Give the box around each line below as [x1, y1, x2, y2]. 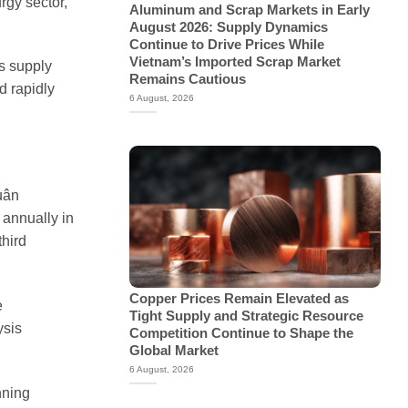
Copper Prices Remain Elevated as [128, 291, 349, 306]
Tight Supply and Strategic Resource [128, 308, 363, 323]
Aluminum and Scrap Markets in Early [128, 2, 370, 17]
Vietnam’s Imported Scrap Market [128, 54, 341, 69]
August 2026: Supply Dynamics [128, 19, 328, 35]
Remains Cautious [128, 71, 246, 87]
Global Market [128, 342, 219, 358]
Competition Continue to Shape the [128, 325, 353, 341]
